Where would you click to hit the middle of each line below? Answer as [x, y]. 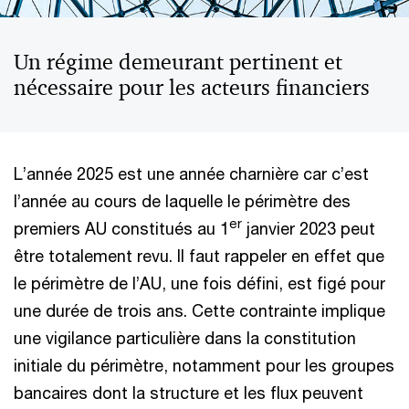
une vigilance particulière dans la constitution [185, 338]
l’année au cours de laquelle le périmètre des [182, 201]
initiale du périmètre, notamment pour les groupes [204, 365]
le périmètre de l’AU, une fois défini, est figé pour [199, 283]
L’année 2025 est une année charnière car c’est [191, 173]
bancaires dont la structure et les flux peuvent [189, 393]
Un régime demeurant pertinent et [178, 62]
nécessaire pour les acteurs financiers [192, 88]
